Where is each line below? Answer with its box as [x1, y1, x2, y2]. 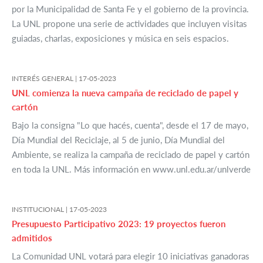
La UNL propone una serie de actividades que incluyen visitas [12, 18, 247, 29]
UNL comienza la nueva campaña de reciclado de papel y [12, 87, 238, 99]
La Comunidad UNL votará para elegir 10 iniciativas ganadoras [12, 251, 249, 262]
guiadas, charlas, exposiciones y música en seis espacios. [12, 33, 229, 44]
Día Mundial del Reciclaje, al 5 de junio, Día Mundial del [12, 134, 225, 146]
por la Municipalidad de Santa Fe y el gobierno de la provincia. [12, 4, 249, 15]
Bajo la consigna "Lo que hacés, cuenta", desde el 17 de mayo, [12, 120, 248, 131]
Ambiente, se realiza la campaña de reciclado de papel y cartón [12, 149, 249, 160]
